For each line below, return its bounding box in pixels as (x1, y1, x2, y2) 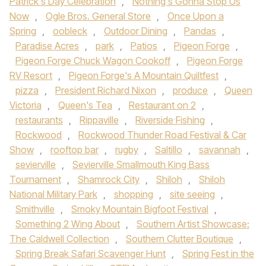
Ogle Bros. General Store (46, 10, 151, 22)
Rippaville (80, 114, 119, 126)
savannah (199, 144, 240, 156)
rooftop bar (50, 144, 99, 156)
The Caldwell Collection (9, 233, 109, 245)
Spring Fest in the (182, 248, 254, 259)
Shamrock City (78, 173, 140, 185)
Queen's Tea (58, 99, 112, 111)
